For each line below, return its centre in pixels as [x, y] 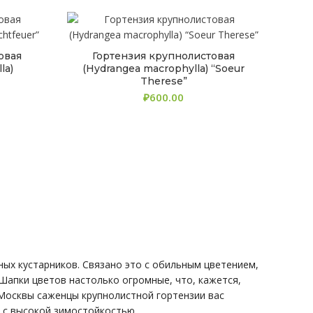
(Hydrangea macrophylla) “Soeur [164, 68]
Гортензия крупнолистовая [164, 56]
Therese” [163, 81]
